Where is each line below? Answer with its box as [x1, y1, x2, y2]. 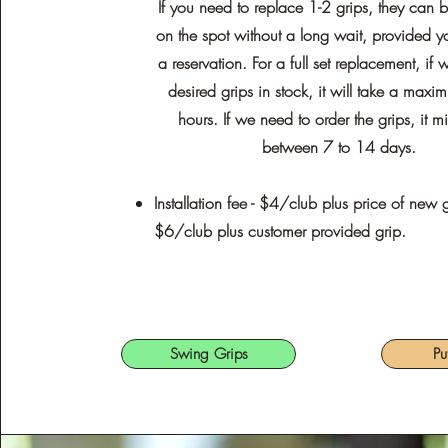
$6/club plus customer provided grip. [154, 220, 407, 242]
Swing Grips [169, 344, 248, 364]
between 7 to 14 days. [261, 136, 416, 158]
